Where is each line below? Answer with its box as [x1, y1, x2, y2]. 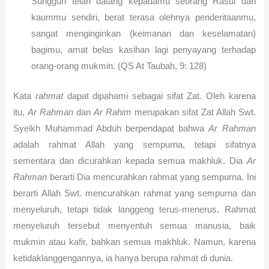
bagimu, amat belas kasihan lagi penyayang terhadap [31, 44, 256, 55]
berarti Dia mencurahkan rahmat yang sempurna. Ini [47, 172, 256, 183]
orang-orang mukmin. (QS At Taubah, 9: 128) [31, 61, 207, 71]
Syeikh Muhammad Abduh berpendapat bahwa [13, 124, 209, 134]
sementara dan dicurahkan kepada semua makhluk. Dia [13, 156, 247, 166]
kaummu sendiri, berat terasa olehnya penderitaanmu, [31, 12, 256, 22]
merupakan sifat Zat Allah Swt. [131, 107, 256, 118]
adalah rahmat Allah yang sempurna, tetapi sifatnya [13, 140, 256, 150]
